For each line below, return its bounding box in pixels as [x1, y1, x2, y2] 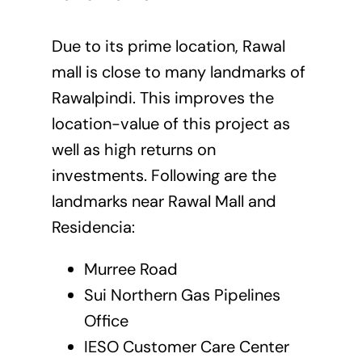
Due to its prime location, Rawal [51, 36, 285, 57]
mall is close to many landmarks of [51, 61, 305, 83]
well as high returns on [51, 139, 216, 161]
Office [83, 310, 128, 332]
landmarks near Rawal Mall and [51, 191, 276, 213]
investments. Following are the [51, 165, 276, 187]
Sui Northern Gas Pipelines [83, 284, 280, 306]
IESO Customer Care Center [83, 336, 289, 358]
